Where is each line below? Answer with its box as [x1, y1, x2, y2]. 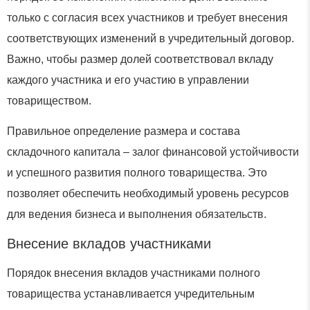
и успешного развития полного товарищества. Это [7, 167, 267, 179]
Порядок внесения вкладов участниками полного [7, 266, 260, 279]
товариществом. [7, 94, 91, 107]
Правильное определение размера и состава [7, 125, 240, 138]
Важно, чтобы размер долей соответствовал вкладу [7, 53, 273, 65]
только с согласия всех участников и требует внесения [7, 11, 288, 24]
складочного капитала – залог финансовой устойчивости [7, 146, 299, 158]
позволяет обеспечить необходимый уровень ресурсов [7, 188, 289, 200]
